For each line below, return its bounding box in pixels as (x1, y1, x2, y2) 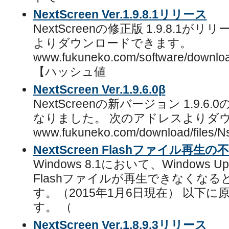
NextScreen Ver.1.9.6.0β (33, 82, 166, 96)
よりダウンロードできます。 (33, 36, 192, 50)
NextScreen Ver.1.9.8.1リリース (33, 8, 207, 21)
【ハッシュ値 (33, 65, 106, 78)
